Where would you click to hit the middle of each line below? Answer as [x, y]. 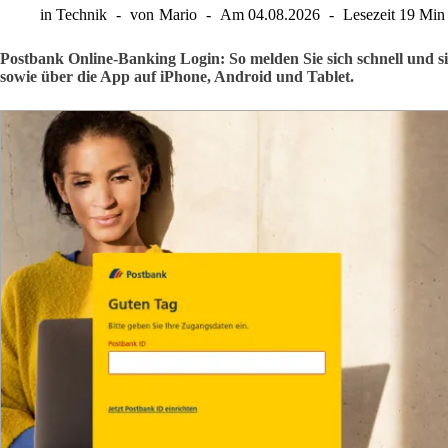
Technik [82, 14]
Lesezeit [368, 14]
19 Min [422, 14]
